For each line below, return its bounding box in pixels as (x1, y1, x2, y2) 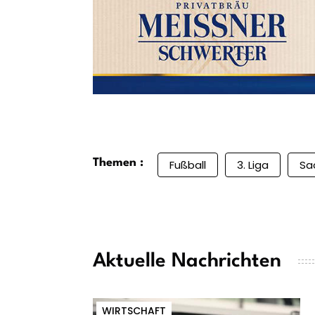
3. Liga (237, 157, 269, 172)
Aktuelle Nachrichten (93, 251, 281, 271)
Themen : (93, 156, 143, 169)
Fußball (169, 157, 206, 172)
